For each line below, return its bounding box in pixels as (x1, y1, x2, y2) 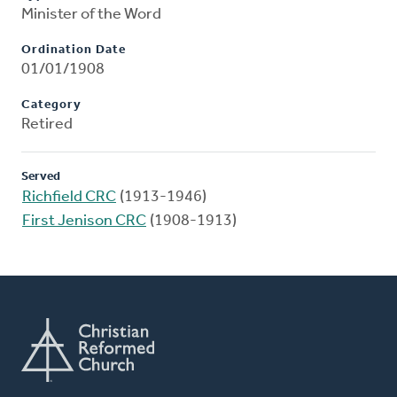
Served (21, 170, 60, 184)
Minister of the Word (21, 6, 161, 24)
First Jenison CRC (22, 213, 146, 230)
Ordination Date (21, 43, 126, 58)
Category (21, 98, 82, 113)
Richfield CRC (22, 189, 116, 206)
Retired (21, 116, 73, 134)
